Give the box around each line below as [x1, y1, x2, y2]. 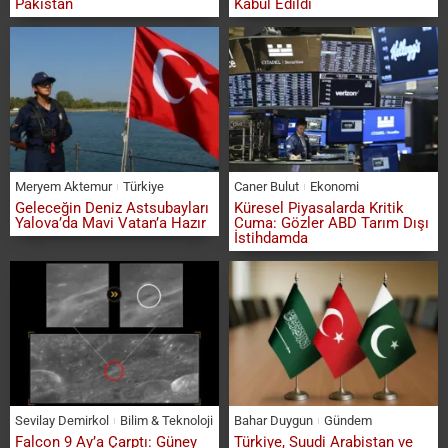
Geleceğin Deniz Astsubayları [15, 199, 209, 218]
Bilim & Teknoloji [120, 413, 213, 429]
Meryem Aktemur [15, 179, 112, 195]
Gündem [324, 413, 372, 429]
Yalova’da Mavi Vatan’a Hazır [15, 214, 206, 233]
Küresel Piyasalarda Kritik [234, 199, 404, 218]
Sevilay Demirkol [15, 413, 109, 429]
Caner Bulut [234, 179, 299, 195]
